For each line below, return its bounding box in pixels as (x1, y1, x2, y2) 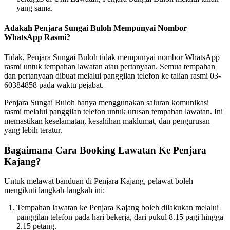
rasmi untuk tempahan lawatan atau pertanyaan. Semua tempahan (4, 62, 215, 71)
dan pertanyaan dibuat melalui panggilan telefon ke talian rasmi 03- (4, 71, 221, 81)
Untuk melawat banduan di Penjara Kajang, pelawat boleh (4, 177, 193, 186)
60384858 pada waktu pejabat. (4, 81, 104, 90)
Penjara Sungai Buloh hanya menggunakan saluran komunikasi (4, 98, 209, 107)
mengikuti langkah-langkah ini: (4, 186, 105, 195)
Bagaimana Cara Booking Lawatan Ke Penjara (4, 144, 206, 156)
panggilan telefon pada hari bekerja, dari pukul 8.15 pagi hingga (16, 213, 223, 222)
